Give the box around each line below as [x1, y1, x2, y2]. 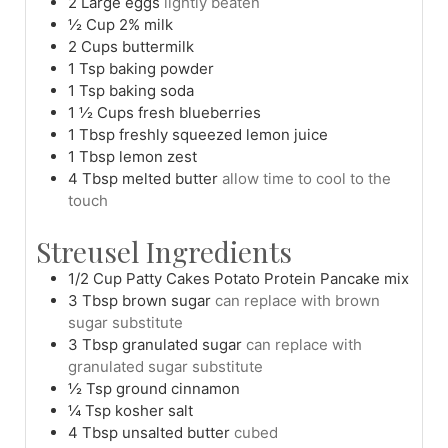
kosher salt [115, 400, 193, 420]
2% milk [119, 15, 173, 35]
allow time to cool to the [222, 169, 391, 189]
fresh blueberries [138, 103, 261, 123]
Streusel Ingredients [36, 232, 292, 270]
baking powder [109, 59, 214, 79]
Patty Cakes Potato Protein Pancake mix [126, 268, 409, 288]
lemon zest [119, 147, 197, 167]
